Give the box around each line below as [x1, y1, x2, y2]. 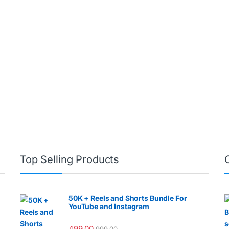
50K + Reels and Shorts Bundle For [68, 194, 187, 203]
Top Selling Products [20, 153, 120, 166]
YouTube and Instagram [68, 202, 150, 211]
